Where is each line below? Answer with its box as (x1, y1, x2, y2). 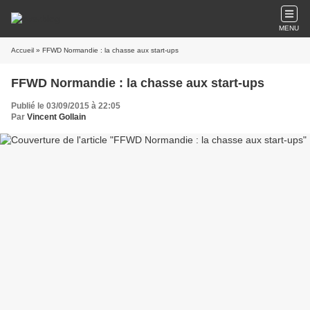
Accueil (11, 46, 34, 54)
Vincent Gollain (27, 112, 86, 122)
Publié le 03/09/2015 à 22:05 (11, 101, 120, 111)
